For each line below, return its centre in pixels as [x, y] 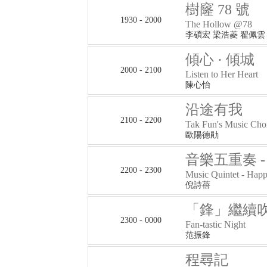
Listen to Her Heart [222, 74]
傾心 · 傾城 [220, 60]
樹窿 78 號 [218, 10]
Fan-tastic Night [215, 224]
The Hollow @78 [219, 24]
